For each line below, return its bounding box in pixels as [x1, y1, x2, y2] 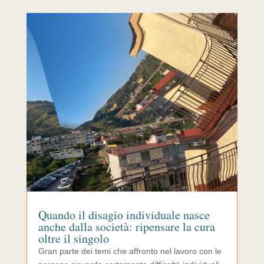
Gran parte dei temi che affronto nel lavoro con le [38, 246, 222, 256]
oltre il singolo [38, 230, 109, 246]
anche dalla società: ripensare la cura [38, 218, 215, 235]
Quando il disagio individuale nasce [38, 206, 210, 223]
